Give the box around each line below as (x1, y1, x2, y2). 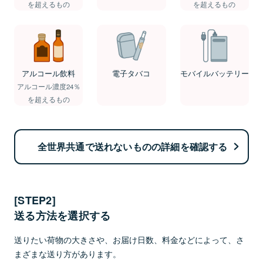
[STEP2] (14, 192, 56, 208)
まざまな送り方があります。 (14, 247, 121, 259)
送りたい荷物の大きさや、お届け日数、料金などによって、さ (14, 232, 244, 245)
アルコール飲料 (22, 67, 76, 79)
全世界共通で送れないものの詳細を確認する (37, 139, 228, 153)
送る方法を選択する (14, 207, 111, 223)
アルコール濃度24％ (16, 81, 80, 91)
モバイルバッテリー (180, 67, 249, 79)
